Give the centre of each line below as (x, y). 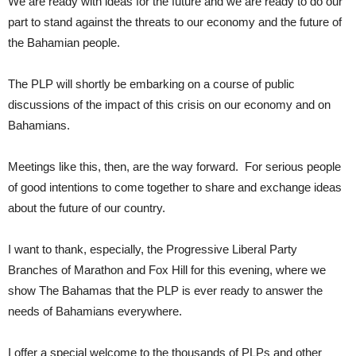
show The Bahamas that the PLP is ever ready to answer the (165, 290)
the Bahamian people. (64, 43)
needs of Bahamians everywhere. (95, 311)
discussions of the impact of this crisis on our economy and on (169, 104)
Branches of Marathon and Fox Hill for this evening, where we (167, 270)
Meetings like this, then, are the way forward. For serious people (174, 166)
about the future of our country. (87, 208)
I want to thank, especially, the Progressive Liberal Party (153, 249)
